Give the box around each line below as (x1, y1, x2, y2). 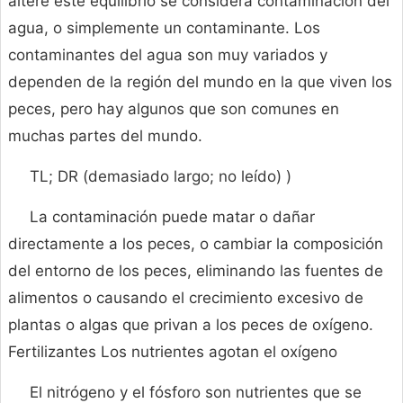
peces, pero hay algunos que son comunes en (8, 100, 339, 119)
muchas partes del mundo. (8, 127, 202, 146)
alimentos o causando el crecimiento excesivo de (8, 289, 363, 308)
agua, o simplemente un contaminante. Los (8, 19, 320, 38)
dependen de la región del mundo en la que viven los (8, 73, 392, 92)
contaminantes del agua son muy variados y (8, 46, 327, 65)
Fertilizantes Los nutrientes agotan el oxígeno (8, 343, 337, 362)
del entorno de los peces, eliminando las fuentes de (8, 262, 383, 281)
